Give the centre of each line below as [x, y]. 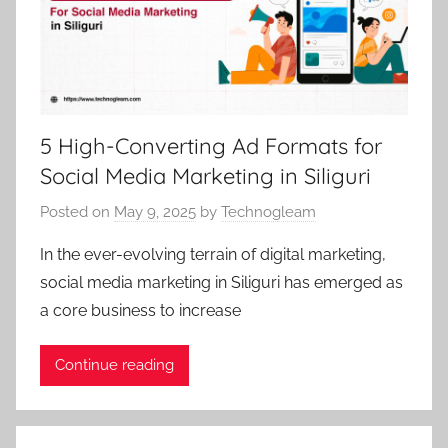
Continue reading [114, 365]
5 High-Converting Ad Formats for [211, 146]
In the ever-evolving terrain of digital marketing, [213, 254]
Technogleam [268, 211]
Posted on [77, 211]
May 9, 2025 [155, 211]
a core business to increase [140, 310]
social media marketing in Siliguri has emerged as [221, 282]
